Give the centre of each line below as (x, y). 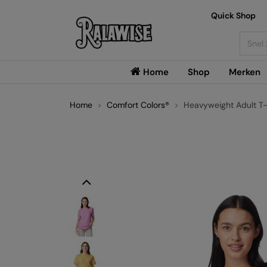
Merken (244, 72)
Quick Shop (233, 15)
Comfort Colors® (138, 105)
